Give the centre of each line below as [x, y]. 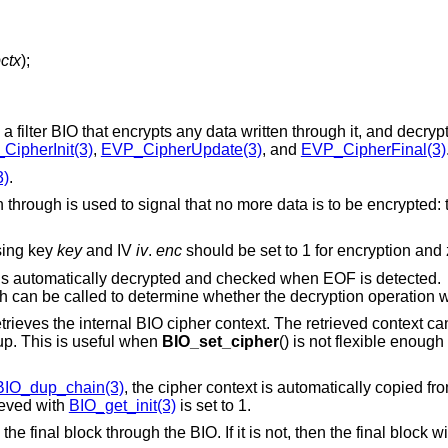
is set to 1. [213, 405]
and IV [108, 250]
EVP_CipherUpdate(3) [181, 150]
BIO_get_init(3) [122, 405]
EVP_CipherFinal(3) [373, 150]
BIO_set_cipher [220, 342]
